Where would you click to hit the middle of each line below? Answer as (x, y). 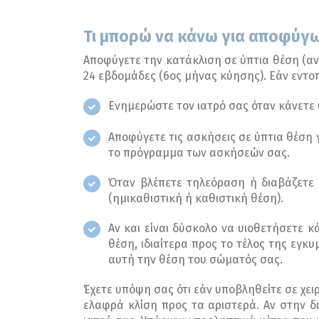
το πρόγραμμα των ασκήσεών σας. (199, 152)
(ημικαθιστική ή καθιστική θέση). (196, 198)
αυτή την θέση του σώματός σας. (195, 259)
